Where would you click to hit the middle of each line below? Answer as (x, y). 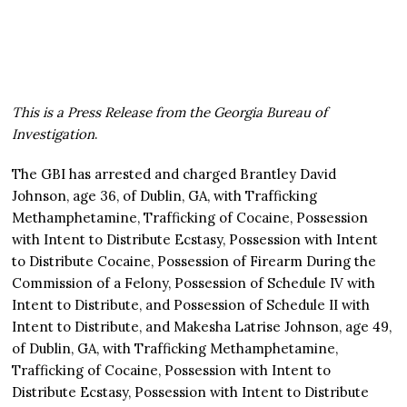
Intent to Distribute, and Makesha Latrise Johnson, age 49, (202, 327)
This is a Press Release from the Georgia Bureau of (170, 113)
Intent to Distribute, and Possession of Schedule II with (191, 305)
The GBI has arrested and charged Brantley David (174, 174)
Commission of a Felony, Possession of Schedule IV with (194, 283)
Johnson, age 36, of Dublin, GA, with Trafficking (165, 196)
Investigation (54, 134)
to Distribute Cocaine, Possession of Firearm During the (194, 262)
